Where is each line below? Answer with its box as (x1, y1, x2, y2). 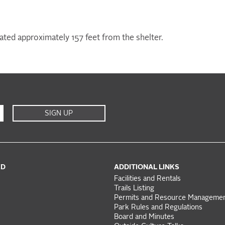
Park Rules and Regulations (114, 204, 202, 211)
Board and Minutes (114, 214, 174, 221)
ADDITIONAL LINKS (114, 164, 179, 171)
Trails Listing (114, 185, 154, 192)
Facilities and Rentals (114, 176, 181, 183)
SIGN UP (45, 110, 73, 118)
